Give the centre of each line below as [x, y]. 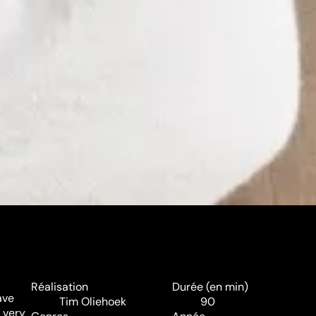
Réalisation [60, 287]
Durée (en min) [210, 287]
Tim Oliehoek [93, 302]
